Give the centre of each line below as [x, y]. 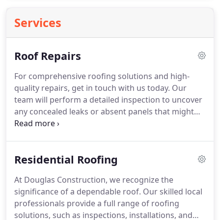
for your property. [48, 147]
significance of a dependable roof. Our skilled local [108, 192]
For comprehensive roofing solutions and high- [102, 76]
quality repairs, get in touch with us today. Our [100, 88]
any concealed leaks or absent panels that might [104, 111]
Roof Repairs [48, 56]
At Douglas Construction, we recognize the [94, 180]
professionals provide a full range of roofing [97, 203]
